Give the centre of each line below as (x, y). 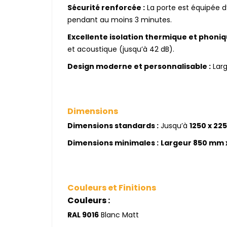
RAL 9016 (83, 215)
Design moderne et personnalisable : (139, 66)
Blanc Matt (119, 215)
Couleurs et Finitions (112, 188)
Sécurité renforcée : (106, 8)
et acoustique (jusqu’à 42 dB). (121, 49)
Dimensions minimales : (113, 143)
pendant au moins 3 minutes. (120, 20)
